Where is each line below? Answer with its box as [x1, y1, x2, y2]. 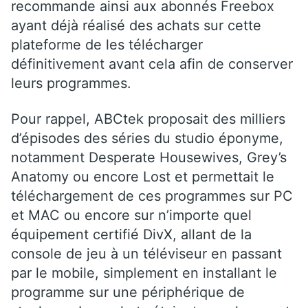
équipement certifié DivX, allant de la [11, 225, 252, 243]
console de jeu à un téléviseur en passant [11, 245, 282, 262]
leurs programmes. [11, 74, 131, 91]
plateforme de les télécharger [11, 36, 203, 53]
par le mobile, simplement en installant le [11, 264, 277, 281]
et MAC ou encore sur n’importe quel [11, 206, 252, 223]
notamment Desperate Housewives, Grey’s [11, 148, 287, 166]
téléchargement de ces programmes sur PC [11, 187, 293, 204]
